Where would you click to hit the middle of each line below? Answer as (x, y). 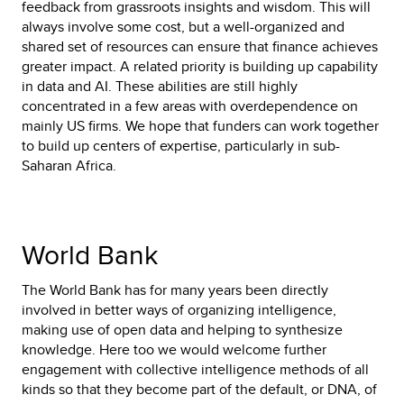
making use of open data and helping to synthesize (182, 330)
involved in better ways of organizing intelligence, (179, 310)
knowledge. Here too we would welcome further (174, 349)
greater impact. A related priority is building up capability (200, 66)
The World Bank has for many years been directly (175, 290)
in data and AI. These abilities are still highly (160, 86)
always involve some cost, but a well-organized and (183, 27)
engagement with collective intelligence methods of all (195, 369)
